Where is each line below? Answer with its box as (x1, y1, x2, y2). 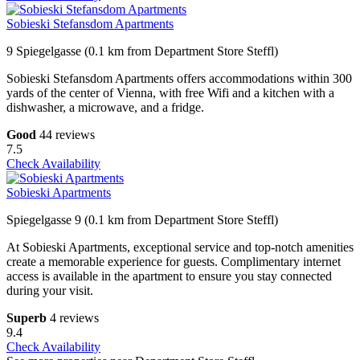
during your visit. (6, 284, 93, 298)
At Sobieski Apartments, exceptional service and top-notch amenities (6, 240, 354, 255)
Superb (6, 311, 47, 325)
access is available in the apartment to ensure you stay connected (6, 269, 332, 284)
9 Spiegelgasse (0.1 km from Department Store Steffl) (6, 44, 278, 59)
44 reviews (39, 128, 95, 142)
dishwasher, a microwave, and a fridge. (6, 100, 204, 115)
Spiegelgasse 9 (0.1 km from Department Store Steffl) (6, 213, 278, 227)
